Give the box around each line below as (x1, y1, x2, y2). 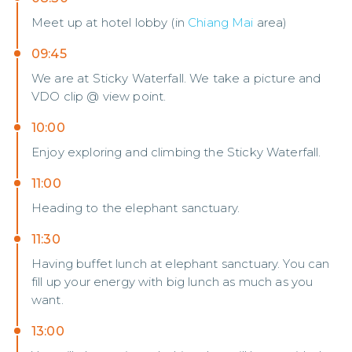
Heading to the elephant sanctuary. (31, 200, 240, 215)
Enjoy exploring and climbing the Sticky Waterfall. (31, 145, 321, 159)
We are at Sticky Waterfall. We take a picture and (31, 71, 321, 86)
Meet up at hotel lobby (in (31, 15, 189, 30)
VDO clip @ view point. (31, 89, 167, 104)
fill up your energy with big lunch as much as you (31, 274, 313, 289)
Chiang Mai (188, 15, 254, 30)
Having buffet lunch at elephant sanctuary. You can (31, 256, 330, 271)
